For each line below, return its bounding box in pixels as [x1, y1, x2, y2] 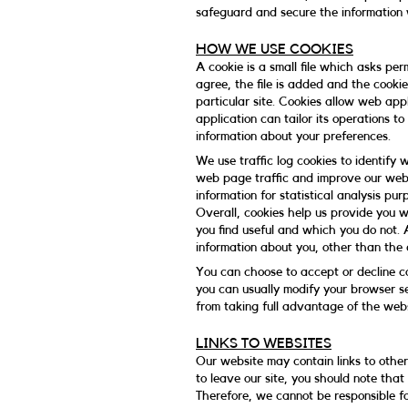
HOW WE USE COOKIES [196, 42, 353, 56]
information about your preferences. [196, 130, 391, 143]
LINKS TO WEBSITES [196, 336, 331, 351]
